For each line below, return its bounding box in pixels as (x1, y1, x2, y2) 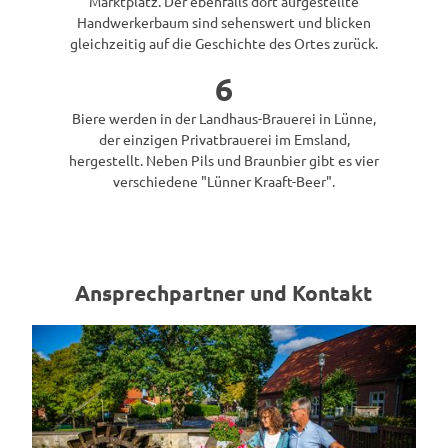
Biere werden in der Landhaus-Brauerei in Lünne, (72, 108, 376, 127)
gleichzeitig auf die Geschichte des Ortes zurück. (70, 33, 378, 52)
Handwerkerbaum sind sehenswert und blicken (77, 12, 371, 31)
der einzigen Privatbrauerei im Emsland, (98, 129, 350, 148)
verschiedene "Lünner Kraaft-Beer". (113, 171, 335, 190)
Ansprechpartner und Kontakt (75, 279, 373, 307)
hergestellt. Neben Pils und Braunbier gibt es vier (69, 150, 379, 169)
